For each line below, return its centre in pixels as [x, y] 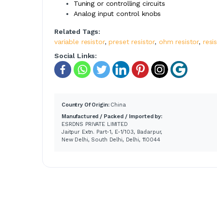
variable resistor [79, 41]
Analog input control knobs [117, 13]
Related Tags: [77, 31]
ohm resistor [179, 41]
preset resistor [132, 41]
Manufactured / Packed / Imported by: [112, 116]
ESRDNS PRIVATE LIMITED [95, 124]
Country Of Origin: [86, 105]
